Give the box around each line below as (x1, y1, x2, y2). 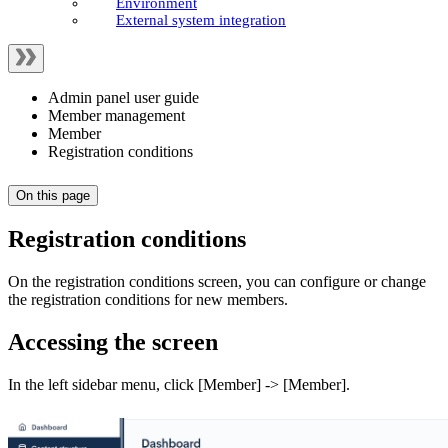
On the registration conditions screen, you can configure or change (8, 272, 426, 290)
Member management (48, 107, 185, 125)
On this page (16, 188, 90, 204)
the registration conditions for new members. (8, 290, 288, 308)
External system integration (116, 12, 286, 29)
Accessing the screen (8, 328, 218, 355)
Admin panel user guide (48, 89, 199, 107)
